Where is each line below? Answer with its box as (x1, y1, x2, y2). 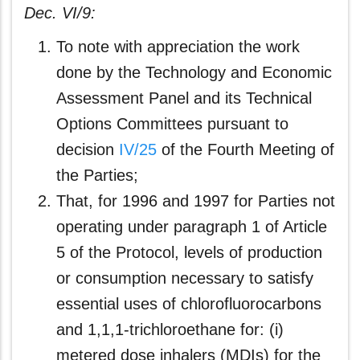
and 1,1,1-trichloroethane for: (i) (56, 321, 284, 338)
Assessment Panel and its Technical (56, 89, 312, 107)
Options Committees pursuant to (56, 115, 288, 133)
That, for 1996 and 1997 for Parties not (56, 192, 335, 210)
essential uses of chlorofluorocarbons (56, 295, 321, 313)
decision (56, 141, 119, 158)
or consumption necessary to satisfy (56, 269, 313, 287)
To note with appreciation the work (56, 38, 300, 55)
